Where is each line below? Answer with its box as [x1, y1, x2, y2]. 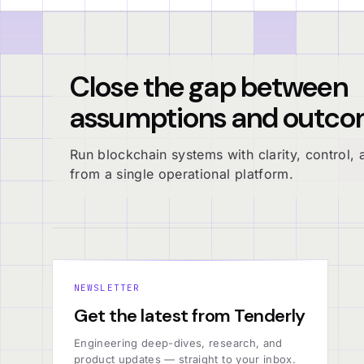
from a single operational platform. [70, 165, 293, 182]
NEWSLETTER [74, 281, 140, 293]
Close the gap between [70, 67, 348, 106]
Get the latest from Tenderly [74, 303, 305, 327]
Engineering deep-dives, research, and [74, 336, 283, 349]
